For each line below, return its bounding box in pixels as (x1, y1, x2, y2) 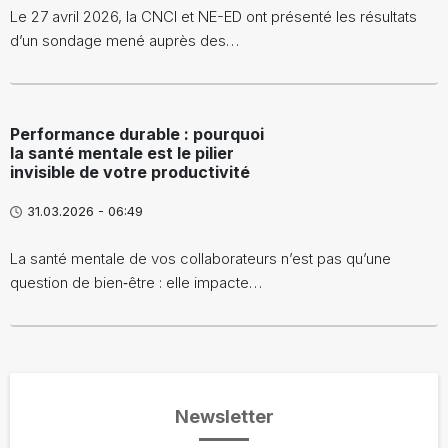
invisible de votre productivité (10, 162, 250, 183)
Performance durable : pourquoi (10, 124, 264, 145)
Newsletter (174, 406, 274, 428)
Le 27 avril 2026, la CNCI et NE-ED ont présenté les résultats (10, 7, 417, 27)
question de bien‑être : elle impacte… (10, 273, 262, 293)
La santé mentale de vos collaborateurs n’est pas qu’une (10, 249, 391, 269)
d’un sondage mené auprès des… (10, 31, 239, 51)
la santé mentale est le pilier (10, 143, 234, 164)
